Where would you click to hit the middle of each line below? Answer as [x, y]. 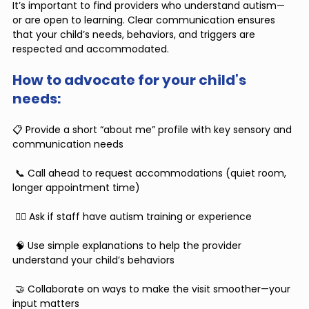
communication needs [68, 144]
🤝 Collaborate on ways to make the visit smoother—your [153, 289]
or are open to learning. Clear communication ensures [145, 20]
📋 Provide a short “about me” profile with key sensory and [153, 130]
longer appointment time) [76, 188]
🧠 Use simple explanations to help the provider [128, 246]
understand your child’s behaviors [93, 260]
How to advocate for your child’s [131, 80]
